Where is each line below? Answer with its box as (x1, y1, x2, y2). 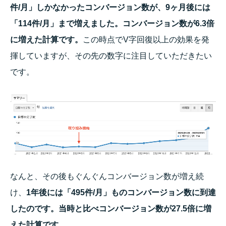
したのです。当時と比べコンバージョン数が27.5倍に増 (10, 204, 211, 213)
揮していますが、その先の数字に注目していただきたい (10, 51, 212, 61)
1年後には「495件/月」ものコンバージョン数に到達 (26, 188, 216, 197)
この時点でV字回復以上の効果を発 (83, 35, 209, 44)
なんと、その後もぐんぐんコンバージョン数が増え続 (10, 172, 204, 181)
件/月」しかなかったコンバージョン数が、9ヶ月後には (10, 3, 210, 12)
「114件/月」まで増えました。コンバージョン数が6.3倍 (10, 19, 214, 28)
